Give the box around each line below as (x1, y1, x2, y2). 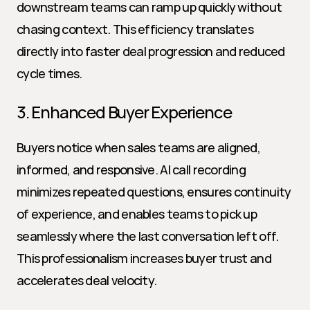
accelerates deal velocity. (17, 272, 157, 289)
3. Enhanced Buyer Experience (17, 100, 232, 123)
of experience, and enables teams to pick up (17, 206, 257, 222)
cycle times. (17, 65, 82, 82)
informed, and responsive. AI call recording (17, 161, 246, 178)
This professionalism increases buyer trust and (17, 250, 271, 266)
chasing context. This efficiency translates (17, 21, 254, 37)
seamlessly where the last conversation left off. (17, 228, 279, 244)
